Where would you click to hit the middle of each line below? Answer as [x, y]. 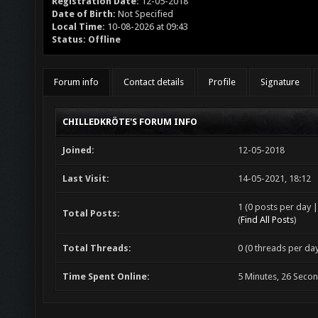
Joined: [78, 150]
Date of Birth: [84, 14]
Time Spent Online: [106, 276]
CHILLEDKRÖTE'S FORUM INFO [130, 122]
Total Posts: [91, 213]
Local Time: [78, 27]
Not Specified [146, 14]
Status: [69, 39]
